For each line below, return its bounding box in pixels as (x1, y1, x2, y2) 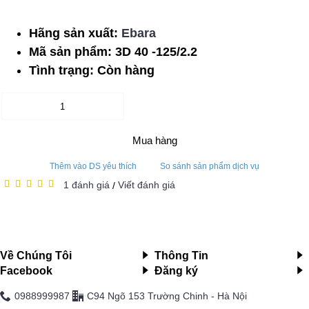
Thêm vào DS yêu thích (50, 161, 137, 171)
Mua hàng (132, 134, 177, 146)
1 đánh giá (63, 179, 110, 190)
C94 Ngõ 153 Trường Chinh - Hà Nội (87, 290, 247, 301)
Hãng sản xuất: (29, 26, 121, 40)
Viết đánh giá (118, 179, 175, 190)
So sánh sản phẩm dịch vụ (160, 161, 259, 171)
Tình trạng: (29, 63, 97, 77)
